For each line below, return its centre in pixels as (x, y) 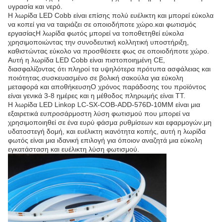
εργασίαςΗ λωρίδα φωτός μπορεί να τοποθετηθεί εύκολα (96, 33)
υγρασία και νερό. (35, 6)
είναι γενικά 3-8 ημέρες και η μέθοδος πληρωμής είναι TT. (97, 96)
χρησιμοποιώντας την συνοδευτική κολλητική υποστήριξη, (98, 42)
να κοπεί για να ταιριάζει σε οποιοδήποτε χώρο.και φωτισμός (102, 24)
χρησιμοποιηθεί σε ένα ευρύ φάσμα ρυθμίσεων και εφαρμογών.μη (110, 122)
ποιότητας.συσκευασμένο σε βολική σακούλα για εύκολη (96, 78)
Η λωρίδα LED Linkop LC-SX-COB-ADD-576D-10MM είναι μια (104, 105)
